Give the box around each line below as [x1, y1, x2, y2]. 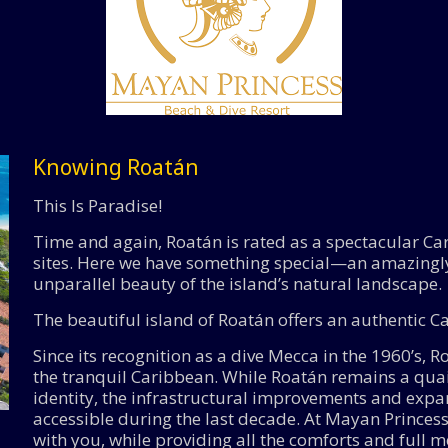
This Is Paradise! [32, 194, 162, 217]
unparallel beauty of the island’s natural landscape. [32, 272, 442, 295]
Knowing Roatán [32, 153, 199, 181]
